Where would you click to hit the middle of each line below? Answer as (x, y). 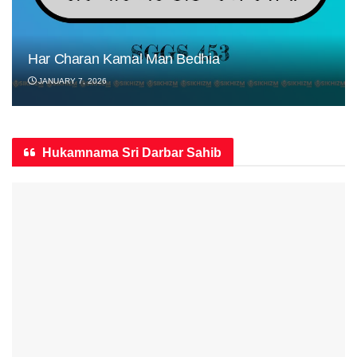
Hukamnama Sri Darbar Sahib (132, 153)
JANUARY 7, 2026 (71, 81)
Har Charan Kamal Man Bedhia (124, 59)
